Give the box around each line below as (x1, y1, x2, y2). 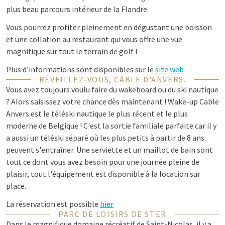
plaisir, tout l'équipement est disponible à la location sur (6, 169, 200, 179)
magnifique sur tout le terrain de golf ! (6, 46, 137, 56)
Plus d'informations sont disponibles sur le (6, 64, 155, 74)
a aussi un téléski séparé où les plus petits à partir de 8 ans (6, 133, 204, 143)
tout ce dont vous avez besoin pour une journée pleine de (6, 157, 199, 167)
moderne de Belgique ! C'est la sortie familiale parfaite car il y (6, 121, 216, 131)
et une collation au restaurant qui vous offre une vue (6, 34, 182, 44)
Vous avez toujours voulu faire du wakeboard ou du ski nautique (6, 84, 218, 94)
